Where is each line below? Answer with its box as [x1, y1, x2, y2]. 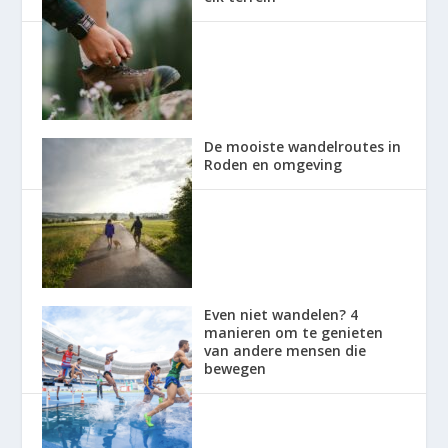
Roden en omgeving [204, 154, 343, 174]
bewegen [204, 358, 267, 378]
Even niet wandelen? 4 [204, 304, 359, 324]
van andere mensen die [204, 340, 367, 360]
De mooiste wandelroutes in [204, 136, 402, 156]
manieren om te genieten [204, 322, 384, 342]
